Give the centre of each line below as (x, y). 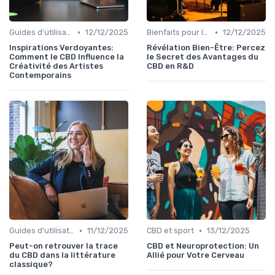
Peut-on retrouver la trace (64, 246)
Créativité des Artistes (56, 66)
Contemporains (40, 76)
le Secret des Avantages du (203, 57)
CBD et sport (170, 231)
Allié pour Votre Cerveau (196, 255)
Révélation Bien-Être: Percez (206, 48)
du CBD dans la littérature (62, 255)
